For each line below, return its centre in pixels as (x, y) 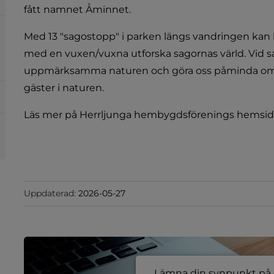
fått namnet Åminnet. (77, 9)
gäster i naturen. (64, 87)
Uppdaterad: (50, 193)
